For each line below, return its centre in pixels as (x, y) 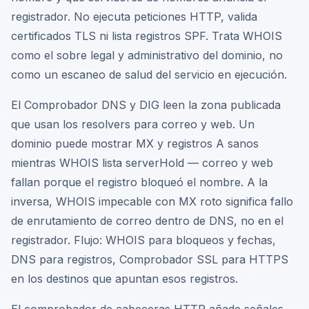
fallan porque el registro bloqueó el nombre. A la (139, 182)
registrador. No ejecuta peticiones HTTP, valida (134, 17)
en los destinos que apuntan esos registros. (124, 279)
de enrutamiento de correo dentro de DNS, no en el (147, 221)
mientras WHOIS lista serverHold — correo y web (142, 163)
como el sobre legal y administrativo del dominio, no (147, 55)
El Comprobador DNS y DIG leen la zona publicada (146, 105)
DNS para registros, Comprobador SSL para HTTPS (150, 259)
